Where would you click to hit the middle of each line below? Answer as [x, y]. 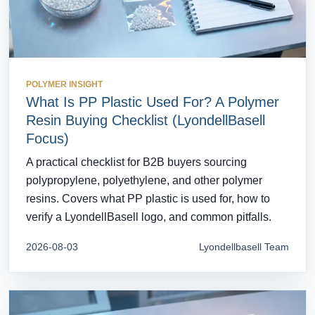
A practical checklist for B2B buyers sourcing [136, 162]
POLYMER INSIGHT [64, 85]
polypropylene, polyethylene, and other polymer [144, 181]
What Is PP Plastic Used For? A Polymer [153, 102]
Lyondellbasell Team [244, 247]
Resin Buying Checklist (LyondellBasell [146, 121]
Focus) [47, 139]
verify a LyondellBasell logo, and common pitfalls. [149, 217]
